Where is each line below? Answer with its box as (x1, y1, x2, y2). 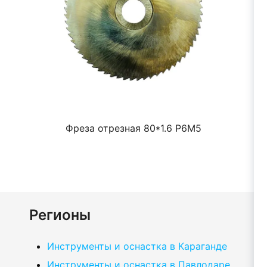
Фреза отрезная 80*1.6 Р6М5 (66, 122, 201, 134)
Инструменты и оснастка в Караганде (47, 240, 227, 252)
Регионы (29, 206, 91, 223)
